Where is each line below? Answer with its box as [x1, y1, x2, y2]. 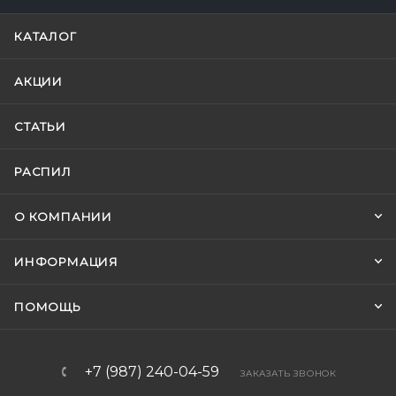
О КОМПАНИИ [14, 209, 112, 224]
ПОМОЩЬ [14, 300, 81, 314]
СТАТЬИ [14, 119, 66, 133]
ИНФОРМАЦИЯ [14, 255, 118, 269]
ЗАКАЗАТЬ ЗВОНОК [240, 368, 337, 379]
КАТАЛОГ [14, 29, 77, 43]
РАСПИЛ [14, 164, 72, 179]
